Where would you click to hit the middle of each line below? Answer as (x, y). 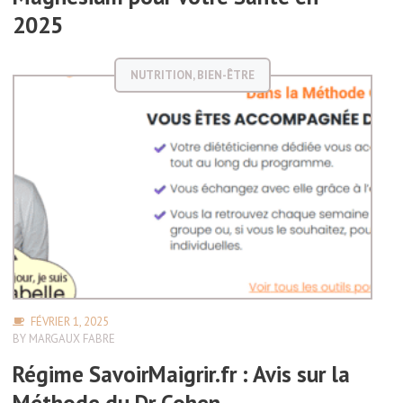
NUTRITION (161, 75)
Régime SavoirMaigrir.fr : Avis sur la (181, 374)
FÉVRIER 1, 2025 (69, 322)
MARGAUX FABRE (72, 339)
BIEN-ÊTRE (226, 75)
